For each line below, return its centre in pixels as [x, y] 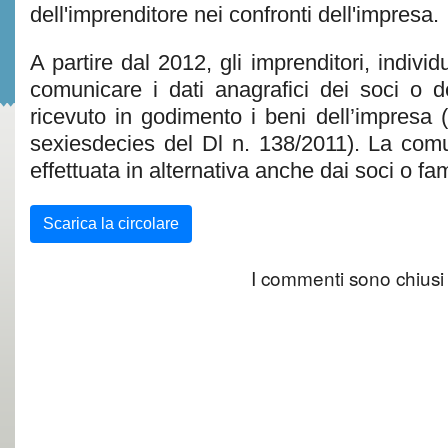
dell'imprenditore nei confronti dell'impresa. [234, 14]
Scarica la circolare [111, 223]
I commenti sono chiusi [347, 277]
